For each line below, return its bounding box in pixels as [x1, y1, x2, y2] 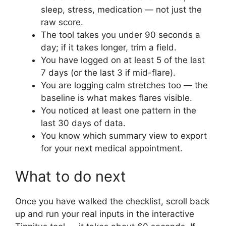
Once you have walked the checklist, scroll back [15, 196, 209, 206]
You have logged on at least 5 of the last [41, 55, 205, 66]
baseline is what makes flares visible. [41, 93, 192, 103]
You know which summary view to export [41, 131, 207, 141]
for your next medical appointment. [41, 143, 183, 154]
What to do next [15, 167, 126, 185]
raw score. [41, 17, 83, 28]
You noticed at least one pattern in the [41, 105, 196, 116]
